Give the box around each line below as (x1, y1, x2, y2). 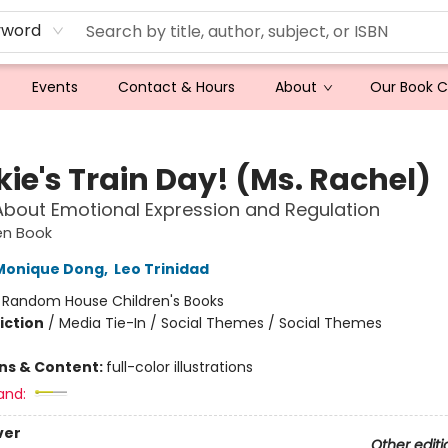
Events (32, 77, 78, 97)
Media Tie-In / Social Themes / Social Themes (58, 313, 382, 333)
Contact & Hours (118, 77, 235, 97)
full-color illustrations (105, 357, 253, 377)
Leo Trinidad (113, 259, 209, 279)
